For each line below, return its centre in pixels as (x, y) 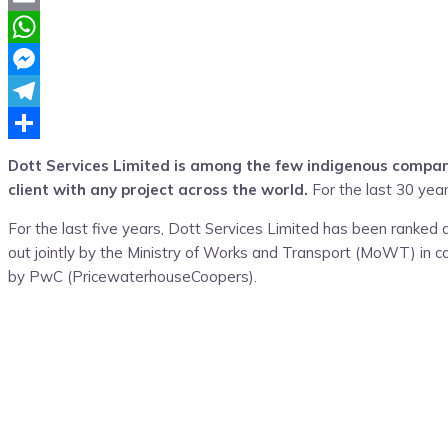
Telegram (41, 123)
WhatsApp (46, 59)
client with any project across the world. (158, 190)
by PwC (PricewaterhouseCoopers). (132, 277)
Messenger (47, 91)
